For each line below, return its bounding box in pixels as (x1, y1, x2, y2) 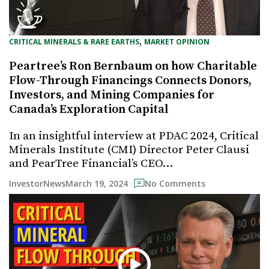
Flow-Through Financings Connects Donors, (9, 73, 252, 88)
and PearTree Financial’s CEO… (9, 156, 173, 171)
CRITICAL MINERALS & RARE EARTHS (9, 36, 139, 47)
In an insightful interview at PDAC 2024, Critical (9, 128, 259, 143)
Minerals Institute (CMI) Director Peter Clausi (9, 142, 249, 157)
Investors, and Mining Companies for (9, 87, 214, 103)
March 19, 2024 (65, 177, 128, 189)
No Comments (145, 178, 205, 190)
